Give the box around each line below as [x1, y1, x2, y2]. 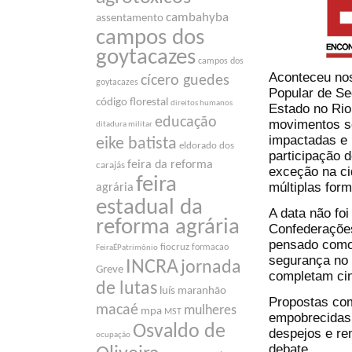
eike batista [96, 136, 177, 153]
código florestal [96, 97, 168, 109]
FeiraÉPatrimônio [96, 244, 158, 253]
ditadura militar [96, 120, 152, 130]
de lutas [96, 280, 157, 299]
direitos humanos [170, 99, 233, 108]
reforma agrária [96, 216, 240, 240]
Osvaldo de [133, 322, 225, 343]
